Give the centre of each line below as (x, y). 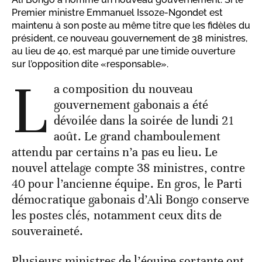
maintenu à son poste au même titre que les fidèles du (131, 26)
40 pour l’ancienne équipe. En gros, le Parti (127, 184)
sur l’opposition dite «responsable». (90, 64)
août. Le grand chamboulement (137, 137)
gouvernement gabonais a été (131, 105)
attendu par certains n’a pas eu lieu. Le (115, 152)
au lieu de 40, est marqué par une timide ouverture (123, 51)
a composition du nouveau (124, 89)
